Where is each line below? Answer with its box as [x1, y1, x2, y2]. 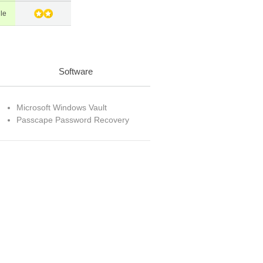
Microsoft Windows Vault [16, 103, 107, 112]
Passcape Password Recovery [16, 115, 129, 124]
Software [59, 66, 93, 76]
